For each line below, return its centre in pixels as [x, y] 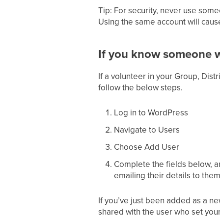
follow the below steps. [140, 87]
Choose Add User [146, 147]
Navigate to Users [147, 130]
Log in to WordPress [151, 112]
